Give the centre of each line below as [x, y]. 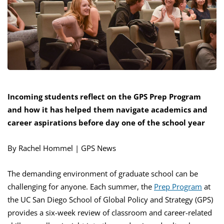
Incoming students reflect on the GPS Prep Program [104, 97]
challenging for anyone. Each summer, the [81, 187]
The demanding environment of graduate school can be [103, 174]
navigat [130, 110]
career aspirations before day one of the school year [106, 123]
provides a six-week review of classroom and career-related [110, 213]
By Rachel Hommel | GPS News [62, 148]
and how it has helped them [62, 110]
